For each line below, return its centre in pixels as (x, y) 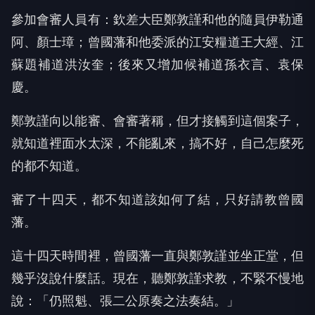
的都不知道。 (49, 166)
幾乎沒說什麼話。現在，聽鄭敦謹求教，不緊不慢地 (157, 278)
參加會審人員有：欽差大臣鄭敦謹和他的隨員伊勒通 (157, 20)
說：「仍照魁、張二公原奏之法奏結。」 (125, 301)
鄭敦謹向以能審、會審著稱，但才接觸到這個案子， (157, 121)
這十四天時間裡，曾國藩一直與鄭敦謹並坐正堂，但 (157, 256)
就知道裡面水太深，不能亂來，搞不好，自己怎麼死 (157, 143)
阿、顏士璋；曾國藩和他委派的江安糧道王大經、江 (157, 42)
